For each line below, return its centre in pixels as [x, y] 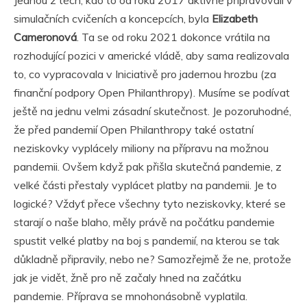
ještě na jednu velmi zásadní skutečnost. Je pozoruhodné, [152, 111]
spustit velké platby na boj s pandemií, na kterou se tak [147, 241]
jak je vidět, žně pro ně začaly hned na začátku [127, 278]
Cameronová [45, 37]
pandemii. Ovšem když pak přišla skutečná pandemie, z [148, 167]
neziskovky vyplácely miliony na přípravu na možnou [141, 148]
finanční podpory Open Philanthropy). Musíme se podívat [152, 93]
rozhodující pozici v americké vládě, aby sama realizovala [151, 56]
